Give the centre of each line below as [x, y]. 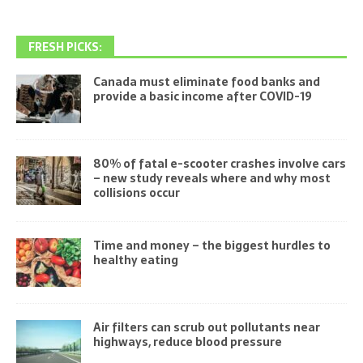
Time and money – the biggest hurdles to [212, 245]
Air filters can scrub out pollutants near [207, 327]
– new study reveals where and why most [212, 178]
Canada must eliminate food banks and [207, 81]
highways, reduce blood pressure [188, 342]
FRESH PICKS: [65, 47]
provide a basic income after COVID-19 [203, 96]
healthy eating [136, 260]
